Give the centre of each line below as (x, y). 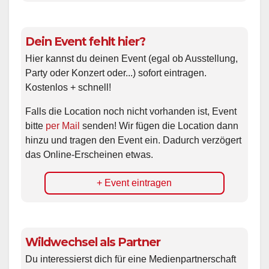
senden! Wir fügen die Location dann (159, 125)
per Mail (63, 125)
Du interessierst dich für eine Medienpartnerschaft (131, 259)
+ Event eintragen (134, 183)
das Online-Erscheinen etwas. (89, 154)
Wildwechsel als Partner (93, 242)
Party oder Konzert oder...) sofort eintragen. (116, 73)
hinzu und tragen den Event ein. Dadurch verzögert (133, 140)
